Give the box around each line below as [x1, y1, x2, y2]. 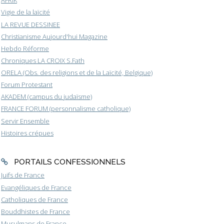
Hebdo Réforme [1, 43, 49, 53]
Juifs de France [1, 170, 44, 180]
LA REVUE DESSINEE [1, 19, 60, 29]
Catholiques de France [1, 194, 68, 204]
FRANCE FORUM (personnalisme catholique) [1, 104, 130, 113]
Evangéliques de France [1, 182, 71, 192]
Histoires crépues [1, 128, 53, 137]
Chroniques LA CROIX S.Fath [1, 55, 84, 65]
